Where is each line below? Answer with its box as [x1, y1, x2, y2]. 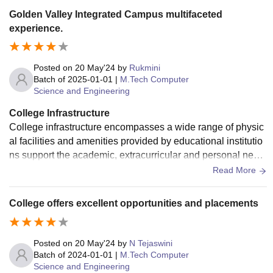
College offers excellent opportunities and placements [9, 198, 258, 209]
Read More [213, 165, 258, 175]
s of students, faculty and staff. [9, 164, 138, 175]
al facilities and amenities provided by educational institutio [9, 136, 263, 147]
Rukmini [129, 63, 160, 73]
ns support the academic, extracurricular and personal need [9, 150, 264, 161]
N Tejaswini [129, 238, 172, 249]
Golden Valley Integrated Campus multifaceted [9, 9, 222, 19]
